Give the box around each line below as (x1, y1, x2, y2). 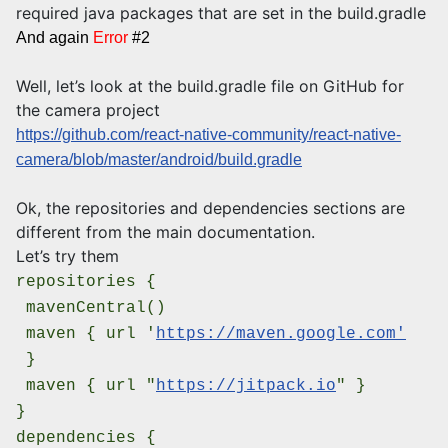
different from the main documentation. (16, 221, 315, 242)
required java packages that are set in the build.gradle (16, 2, 426, 23)
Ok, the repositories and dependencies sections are (16, 197, 405, 218)
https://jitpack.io (156, 376, 336, 395)
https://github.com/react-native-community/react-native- (16, 125, 401, 143)
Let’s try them (16, 245, 119, 266)
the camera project (16, 99, 160, 120)
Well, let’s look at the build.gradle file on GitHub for (16, 75, 404, 96)
